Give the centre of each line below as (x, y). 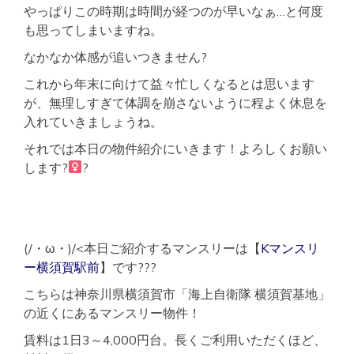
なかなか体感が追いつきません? (115, 56)
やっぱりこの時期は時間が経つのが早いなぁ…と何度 (173, 11)
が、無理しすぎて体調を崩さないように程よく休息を (175, 102)
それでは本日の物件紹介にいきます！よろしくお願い (175, 148)
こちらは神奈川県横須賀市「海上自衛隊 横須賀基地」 (177, 294)
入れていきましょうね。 (93, 121)
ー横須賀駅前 (62, 267)
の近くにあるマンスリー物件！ (112, 313)
